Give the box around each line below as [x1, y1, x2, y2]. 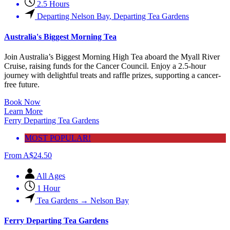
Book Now [4, 97, 41, 106]
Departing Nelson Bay [37, 12, 109, 21]
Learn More [4, 106, 43, 116]
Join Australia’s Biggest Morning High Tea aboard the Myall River [4, 52, 220, 61]
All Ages [36, 171, 65, 180]
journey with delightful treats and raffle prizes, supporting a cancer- [4, 70, 221, 80]
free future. [4, 80, 40, 89]
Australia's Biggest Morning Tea [4, 32, 117, 41]
